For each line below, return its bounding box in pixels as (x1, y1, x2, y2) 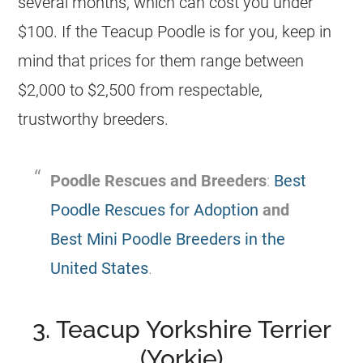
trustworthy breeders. (18, 109, 169, 129)
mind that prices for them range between (18, 50, 305, 70)
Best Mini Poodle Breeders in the (50, 228, 286, 249)
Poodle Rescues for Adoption (50, 199, 259, 220)
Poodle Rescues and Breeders (50, 170, 267, 190)
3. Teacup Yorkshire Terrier (32, 314, 331, 344)
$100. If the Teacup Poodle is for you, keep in (18, 21, 332, 41)
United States (50, 258, 149, 278)
